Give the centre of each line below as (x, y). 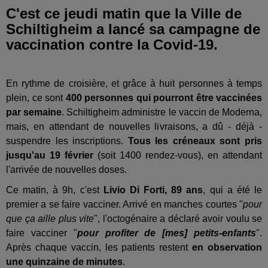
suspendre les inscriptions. (67, 141)
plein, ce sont (36, 98)
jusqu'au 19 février (50, 156)
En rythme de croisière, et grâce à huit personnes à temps (134, 84)
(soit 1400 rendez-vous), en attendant (178, 156)
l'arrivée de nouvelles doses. (68, 170)
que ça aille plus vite (50, 219)
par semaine (34, 112)
